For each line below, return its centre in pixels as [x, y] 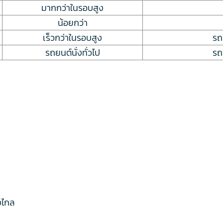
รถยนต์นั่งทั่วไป [72, 52]
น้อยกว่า [72, 22]
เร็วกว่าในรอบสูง [72, 37]
